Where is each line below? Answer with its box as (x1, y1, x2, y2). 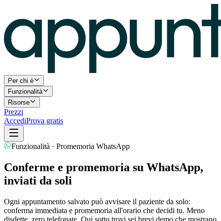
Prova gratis (26, 116, 63, 125)
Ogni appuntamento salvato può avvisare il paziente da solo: (4, 197, 190, 206)
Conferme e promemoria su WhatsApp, (4, 160, 203, 174)
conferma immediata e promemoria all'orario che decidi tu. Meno (4, 206, 205, 215)
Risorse (8, 99, 30, 106)
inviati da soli (4, 174, 72, 187)
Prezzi (4, 108, 23, 116)
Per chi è (8, 77, 34, 84)
